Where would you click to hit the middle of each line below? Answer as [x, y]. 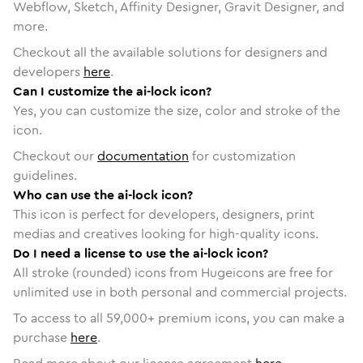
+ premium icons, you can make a [246, 318]
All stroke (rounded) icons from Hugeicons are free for [173, 272]
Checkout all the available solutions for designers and [170, 52]
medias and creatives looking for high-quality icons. [166, 233]
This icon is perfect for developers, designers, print [164, 214]
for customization [242, 156]
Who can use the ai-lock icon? [103, 194]
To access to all [60, 318]
